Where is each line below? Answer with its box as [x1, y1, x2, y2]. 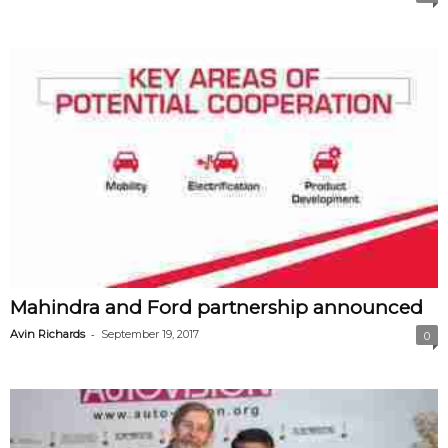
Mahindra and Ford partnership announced [10, 295, 423, 319]
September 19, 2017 [101, 326, 199, 341]
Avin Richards [10, 326, 85, 341]
